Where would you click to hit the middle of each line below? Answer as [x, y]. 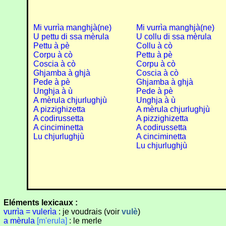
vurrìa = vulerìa [30, 212]
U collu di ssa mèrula [174, 37]
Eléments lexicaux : [41, 203]
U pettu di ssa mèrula [71, 37]
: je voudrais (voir [89, 212]
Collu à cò [154, 46]
